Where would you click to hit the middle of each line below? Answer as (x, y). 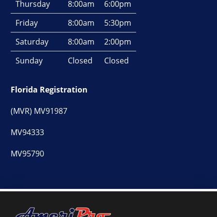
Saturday (32, 41)
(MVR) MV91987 (39, 111)
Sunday (29, 60)
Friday (26, 23)
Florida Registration (49, 89)
